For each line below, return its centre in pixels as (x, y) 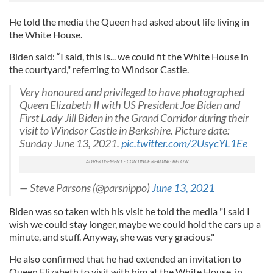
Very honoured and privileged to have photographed (132, 92)
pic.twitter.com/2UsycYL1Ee (184, 143)
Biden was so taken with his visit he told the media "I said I (129, 211)
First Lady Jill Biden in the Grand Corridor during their (134, 118)
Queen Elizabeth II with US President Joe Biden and (130, 105)
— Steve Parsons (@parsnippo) (86, 188)
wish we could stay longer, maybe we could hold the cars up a (135, 224)
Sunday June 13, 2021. (70, 143)
